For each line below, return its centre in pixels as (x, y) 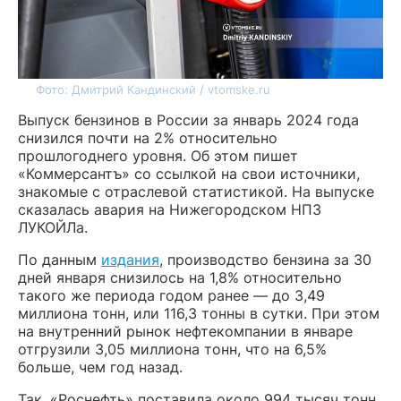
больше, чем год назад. (100, 367)
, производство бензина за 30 (265, 259)
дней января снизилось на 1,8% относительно (180, 277)
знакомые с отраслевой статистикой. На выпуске (196, 191)
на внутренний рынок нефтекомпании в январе (185, 331)
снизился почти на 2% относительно (148, 137)
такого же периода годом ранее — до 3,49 (171, 295)
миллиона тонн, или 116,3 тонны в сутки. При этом (199, 313)
